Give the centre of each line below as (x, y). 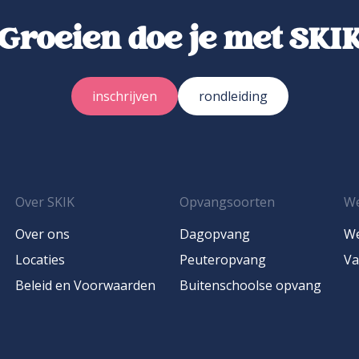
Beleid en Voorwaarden (85, 286)
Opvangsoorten (227, 202)
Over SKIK (44, 202)
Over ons (42, 234)
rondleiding (233, 97)
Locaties (40, 260)
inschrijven (124, 97)
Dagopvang (214, 234)
